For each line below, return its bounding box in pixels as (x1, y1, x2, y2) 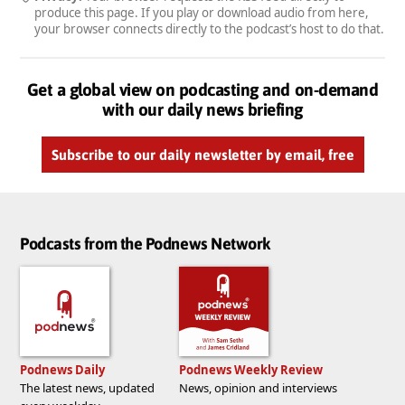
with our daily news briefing (102, 99, 303, 119)
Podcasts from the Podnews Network (20, 234, 270, 254)
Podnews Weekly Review (179, 362, 323, 379)
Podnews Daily (20, 362, 105, 379)
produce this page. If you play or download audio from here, (34, 4, 369, 21)
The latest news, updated (20, 380, 155, 397)
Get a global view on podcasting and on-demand (26, 79, 379, 99)
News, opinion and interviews (179, 380, 337, 397)
